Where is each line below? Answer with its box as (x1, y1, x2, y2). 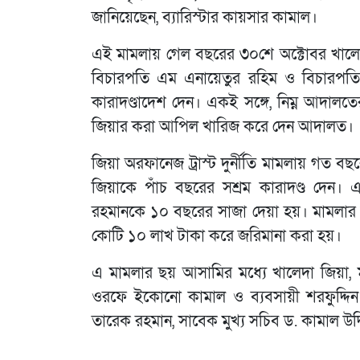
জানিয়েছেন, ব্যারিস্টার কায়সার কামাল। (92, 6, 317, 29)
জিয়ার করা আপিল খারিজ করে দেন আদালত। (92, 116, 354, 138)
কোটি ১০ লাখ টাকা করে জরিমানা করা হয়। (92, 225, 342, 247)
